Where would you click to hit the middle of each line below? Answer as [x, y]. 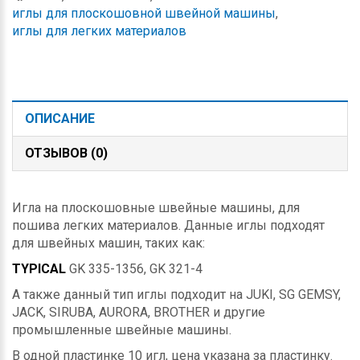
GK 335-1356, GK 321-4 [136, 268]
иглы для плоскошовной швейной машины [144, 13]
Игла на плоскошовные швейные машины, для [156, 207]
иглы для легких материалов [99, 31]
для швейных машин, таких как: [108, 243]
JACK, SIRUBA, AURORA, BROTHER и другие [139, 312]
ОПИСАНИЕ [60, 118]
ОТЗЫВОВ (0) [66, 153]
